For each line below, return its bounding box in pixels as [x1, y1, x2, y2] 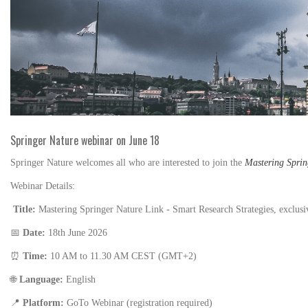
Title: [13, 203, 38, 214]
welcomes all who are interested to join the [76, 157, 245, 168]
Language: [19, 274, 66, 285]
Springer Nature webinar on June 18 [10, 131, 159, 148]
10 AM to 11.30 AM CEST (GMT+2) [50, 250, 197, 261]
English [66, 274, 96, 285]
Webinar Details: [10, 180, 75, 191]
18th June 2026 [48, 227, 107, 238]
